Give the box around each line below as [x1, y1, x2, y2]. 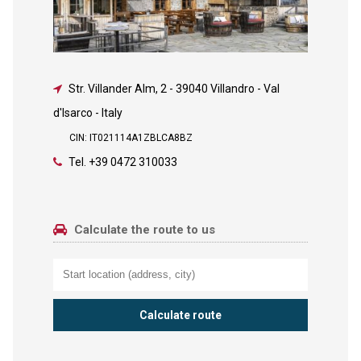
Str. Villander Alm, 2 [68, 82, 167, 96]
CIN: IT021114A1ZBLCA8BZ [68, 132, 193, 144]
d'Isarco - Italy [52, 106, 122, 120]
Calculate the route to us [70, 222, 215, 238]
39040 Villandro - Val [175, 82, 280, 96]
